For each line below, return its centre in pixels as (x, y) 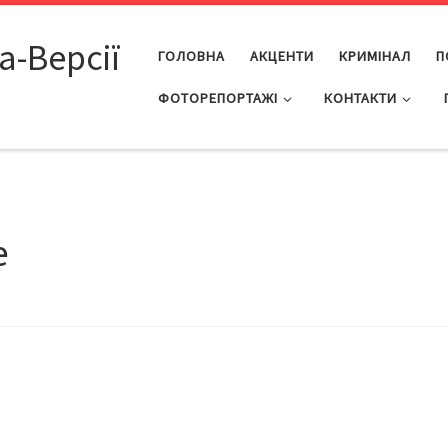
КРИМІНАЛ (374, 55)
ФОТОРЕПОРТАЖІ (217, 97)
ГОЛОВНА (191, 55)
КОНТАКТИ (361, 97)
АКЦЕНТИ (281, 55)
